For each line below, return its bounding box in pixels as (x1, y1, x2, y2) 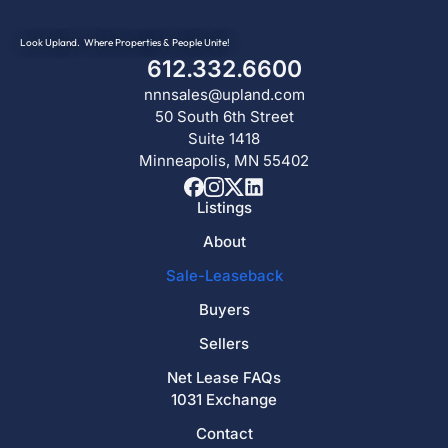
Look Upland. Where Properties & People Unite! (20, 36, 230, 50)
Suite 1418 (188, 129, 260, 149)
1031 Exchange (171, 390, 277, 410)
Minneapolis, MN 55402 (139, 151, 309, 171)
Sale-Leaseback (165, 266, 283, 286)
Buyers (198, 300, 250, 320)
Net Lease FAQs (167, 368, 281, 388)
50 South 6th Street (154, 107, 294, 127)
